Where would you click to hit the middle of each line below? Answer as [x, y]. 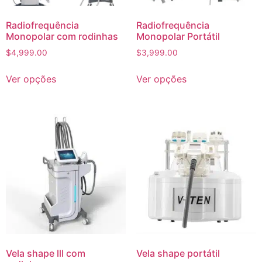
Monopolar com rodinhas [62, 36]
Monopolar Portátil [178, 36]
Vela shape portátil [178, 254]
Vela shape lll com [46, 254]
